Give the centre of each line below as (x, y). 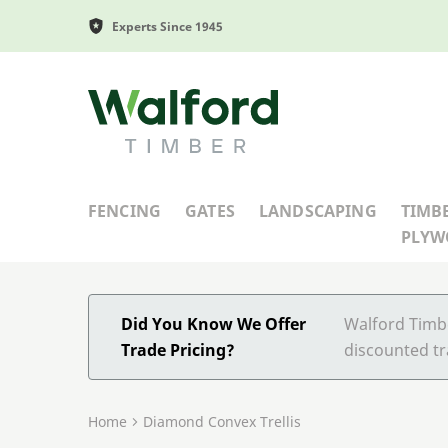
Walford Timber (146, 100)
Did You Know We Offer (213, 323)
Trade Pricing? (178, 349)
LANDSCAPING (317, 210)
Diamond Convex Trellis (222, 421)
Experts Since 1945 (167, 26)
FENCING (125, 210)
